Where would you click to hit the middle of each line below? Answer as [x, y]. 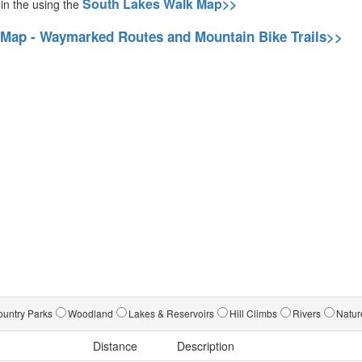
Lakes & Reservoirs [171, 313]
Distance [115, 346]
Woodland [90, 313]
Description [206, 346]
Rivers [307, 313]
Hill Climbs [253, 313]
